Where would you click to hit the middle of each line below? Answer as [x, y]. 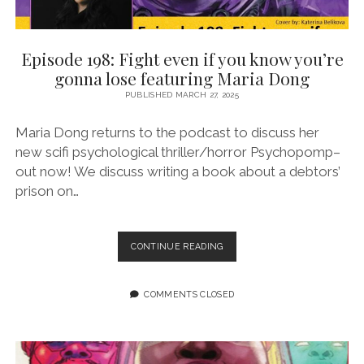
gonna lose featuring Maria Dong [182, 78]
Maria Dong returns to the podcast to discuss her [167, 133]
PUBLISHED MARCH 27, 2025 [182, 94]
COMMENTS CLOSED [188, 294]
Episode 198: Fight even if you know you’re [182, 58]
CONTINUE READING [177, 247]
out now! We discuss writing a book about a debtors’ [178, 172]
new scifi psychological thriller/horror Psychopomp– [178, 152]
